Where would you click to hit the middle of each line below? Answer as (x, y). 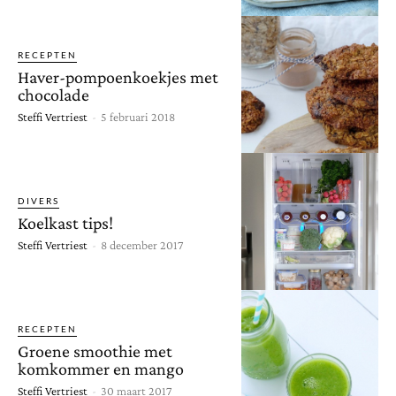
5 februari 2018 (138, 116)
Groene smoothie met (95, 350)
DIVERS (38, 200)
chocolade (53, 94)
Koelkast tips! (65, 222)
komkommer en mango (101, 368)
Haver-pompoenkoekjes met (118, 76)
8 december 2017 (142, 244)
